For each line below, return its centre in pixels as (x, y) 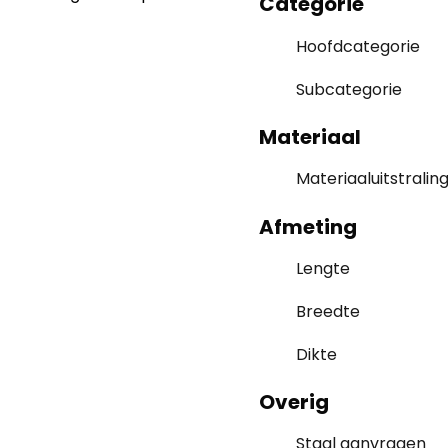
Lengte (323, 269)
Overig (294, 401)
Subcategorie (349, 89)
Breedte (328, 311)
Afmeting (308, 226)
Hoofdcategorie (358, 46)
